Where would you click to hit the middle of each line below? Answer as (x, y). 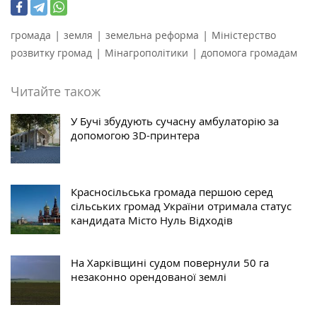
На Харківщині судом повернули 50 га (170, 262)
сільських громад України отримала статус (181, 206)
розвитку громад (51, 52)
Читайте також (56, 91)
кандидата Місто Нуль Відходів (152, 220)
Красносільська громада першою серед (172, 191)
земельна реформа (152, 35)
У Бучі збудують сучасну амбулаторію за (175, 121)
